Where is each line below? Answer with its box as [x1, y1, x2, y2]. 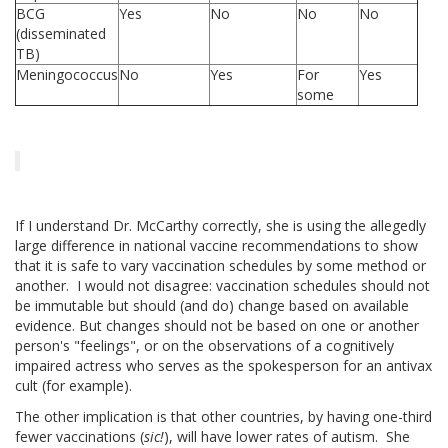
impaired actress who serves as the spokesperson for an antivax [15, 356, 432, 376]
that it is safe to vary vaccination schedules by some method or [15, 256, 426, 276]
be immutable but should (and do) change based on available [15, 296, 409, 316]
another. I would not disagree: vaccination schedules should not [15, 276, 430, 296]
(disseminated [16, 24, 106, 44]
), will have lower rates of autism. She [164, 426, 410, 446]
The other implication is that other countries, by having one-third [15, 406, 432, 426]
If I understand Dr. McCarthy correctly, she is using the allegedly [15, 216, 426, 236]
